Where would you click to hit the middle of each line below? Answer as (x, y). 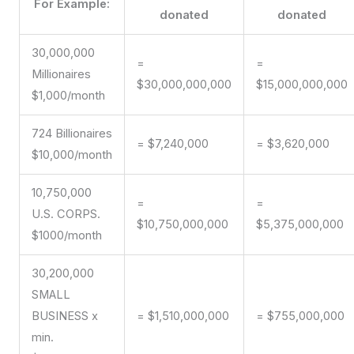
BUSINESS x (64, 316)
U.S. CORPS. (66, 215)
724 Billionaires (72, 134)
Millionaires (61, 75)
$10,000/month (72, 155)
